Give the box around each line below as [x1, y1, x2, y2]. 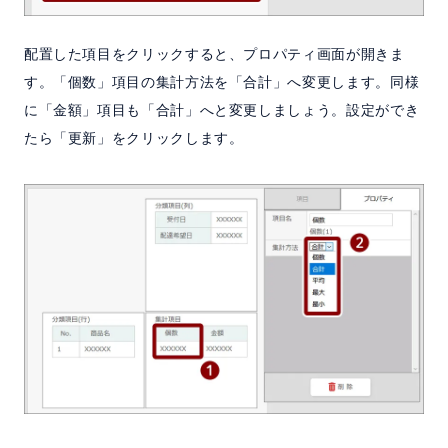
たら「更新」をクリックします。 [23, 129, 244, 146]
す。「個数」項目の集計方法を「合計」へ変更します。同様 [23, 73, 420, 90]
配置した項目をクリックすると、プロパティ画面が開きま [23, 45, 405, 62]
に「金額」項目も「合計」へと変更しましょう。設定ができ [23, 101, 420, 118]
